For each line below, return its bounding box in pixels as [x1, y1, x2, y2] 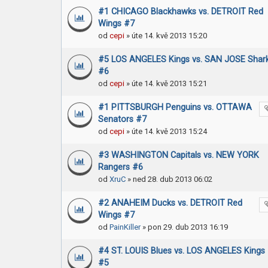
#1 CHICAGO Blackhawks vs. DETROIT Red [98, 7, 263, 17]
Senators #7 [98, 114, 147, 124]
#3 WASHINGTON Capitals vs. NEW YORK [98, 150, 259, 160]
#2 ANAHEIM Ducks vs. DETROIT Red [98, 198, 242, 208]
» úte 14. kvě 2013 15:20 [124, 31, 207, 40]
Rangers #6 [98, 162, 143, 172]
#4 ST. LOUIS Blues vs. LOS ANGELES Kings [98, 246, 265, 256]
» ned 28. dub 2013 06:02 [125, 175, 212, 184]
